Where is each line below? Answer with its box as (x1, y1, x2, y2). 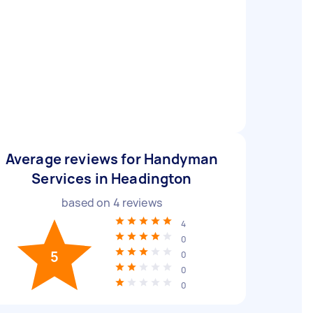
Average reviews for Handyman (5, 150, 219, 168)
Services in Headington (31, 169, 192, 188)
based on (61, 195, 113, 210)
